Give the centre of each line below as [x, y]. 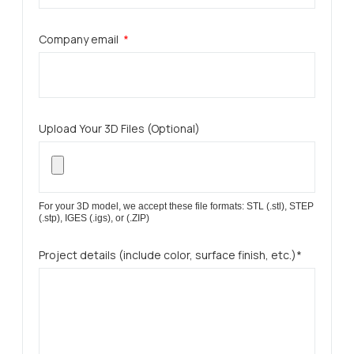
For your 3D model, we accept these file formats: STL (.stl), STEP [176, 206]
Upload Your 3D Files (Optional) [119, 128]
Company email [80, 39]
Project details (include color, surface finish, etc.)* [170, 255]
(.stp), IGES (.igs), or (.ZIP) [94, 218]
